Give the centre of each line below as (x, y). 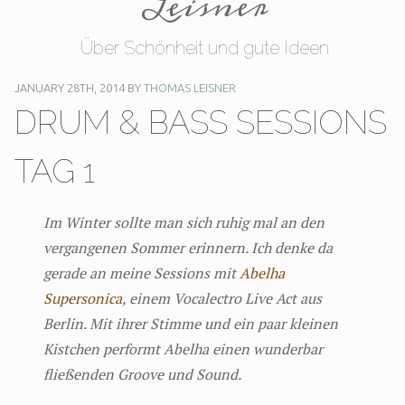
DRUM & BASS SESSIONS (201, 122)
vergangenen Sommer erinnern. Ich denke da (188, 248)
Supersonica (83, 298)
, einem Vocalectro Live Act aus (222, 298)
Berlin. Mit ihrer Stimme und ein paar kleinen (191, 324)
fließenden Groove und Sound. (142, 374)
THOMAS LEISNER (190, 88)
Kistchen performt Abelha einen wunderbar (183, 349)
